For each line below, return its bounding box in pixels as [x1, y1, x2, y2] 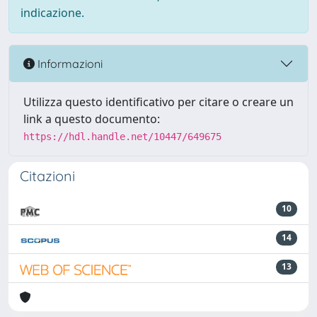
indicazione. [21, 5, 84, 21]
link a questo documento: [23, 111, 160, 127]
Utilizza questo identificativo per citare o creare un [23, 94, 294, 110]
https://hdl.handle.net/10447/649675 [23, 131, 221, 143]
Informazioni [35, 56, 103, 71]
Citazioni [20, 167, 75, 185]
